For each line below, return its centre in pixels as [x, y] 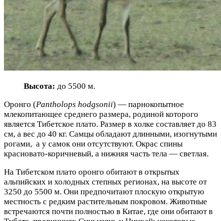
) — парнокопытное [148, 104]
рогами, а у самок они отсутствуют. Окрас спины [93, 144]
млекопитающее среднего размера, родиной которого [101, 114]
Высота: [39, 86]
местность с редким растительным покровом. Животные [106, 201]
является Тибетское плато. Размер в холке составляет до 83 [110, 124]
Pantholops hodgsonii [74, 104]
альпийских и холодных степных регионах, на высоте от [105, 182]
